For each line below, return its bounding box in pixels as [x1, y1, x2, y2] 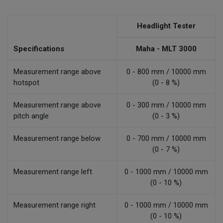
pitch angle [13, 111, 49, 121]
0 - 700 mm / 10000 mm [126, 134, 206, 143]
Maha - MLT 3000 [135, 44, 197, 54]
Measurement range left [13, 167, 93, 177]
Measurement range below [13, 134, 101, 143]
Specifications [13, 44, 65, 54]
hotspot [13, 78, 40, 88]
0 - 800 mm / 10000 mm [126, 67, 206, 77]
